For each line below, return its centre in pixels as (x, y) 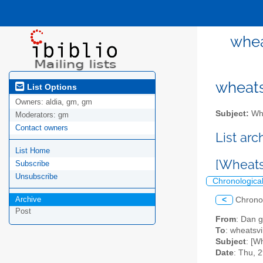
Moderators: (37, 115)
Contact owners (42, 128)
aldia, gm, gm (69, 102)
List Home (33, 151)
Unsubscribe (36, 177)
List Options (51, 87)
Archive (28, 200)
